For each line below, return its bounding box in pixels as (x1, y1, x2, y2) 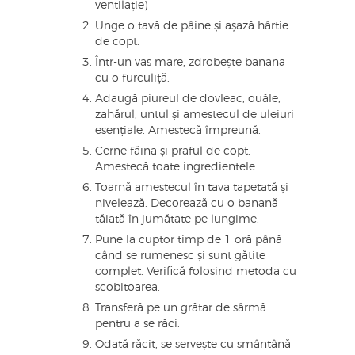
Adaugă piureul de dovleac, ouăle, (95, 94, 281, 105)
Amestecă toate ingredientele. (95, 162, 258, 174)
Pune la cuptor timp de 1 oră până (95, 235, 282, 246)
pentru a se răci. (95, 319, 180, 330)
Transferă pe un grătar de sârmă (95, 303, 266, 315)
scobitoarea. (95, 282, 160, 294)
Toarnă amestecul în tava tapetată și (95, 182, 288, 194)
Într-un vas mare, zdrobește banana (95, 57, 285, 69)
